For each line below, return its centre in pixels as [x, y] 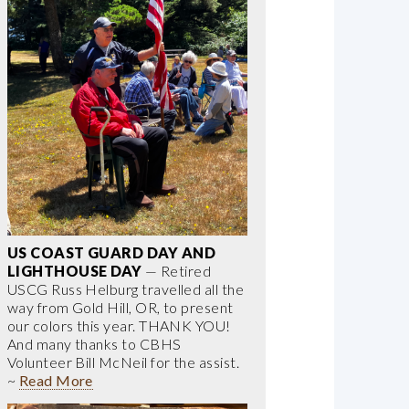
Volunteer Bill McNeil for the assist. [123, 362]
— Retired [176, 271]
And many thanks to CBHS [94, 344]
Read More [56, 381]
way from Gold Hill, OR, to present [120, 308]
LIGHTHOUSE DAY [74, 271]
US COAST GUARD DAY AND [111, 253]
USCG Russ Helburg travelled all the [126, 289]
